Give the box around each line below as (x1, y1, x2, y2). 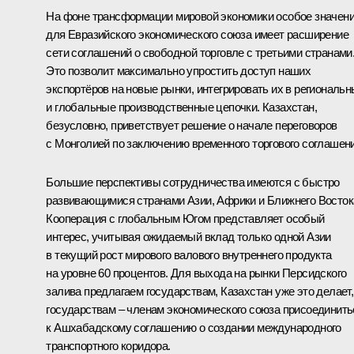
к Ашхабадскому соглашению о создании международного (46, 321, 341, 335)
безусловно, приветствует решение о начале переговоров (46, 119, 337, 133)
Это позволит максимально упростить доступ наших (46, 64, 311, 78)
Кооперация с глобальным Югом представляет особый (46, 212, 325, 226)
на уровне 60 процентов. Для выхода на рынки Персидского (46, 266, 347, 281)
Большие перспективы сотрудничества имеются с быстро (46, 175, 340, 190)
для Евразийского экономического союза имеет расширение (46, 28, 348, 42)
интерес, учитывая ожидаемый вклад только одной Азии (46, 230, 331, 244)
